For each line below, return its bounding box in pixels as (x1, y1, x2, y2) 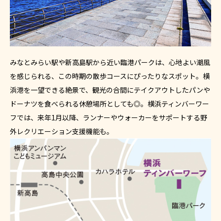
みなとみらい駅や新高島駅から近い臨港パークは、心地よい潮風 (10, 57, 210, 68)
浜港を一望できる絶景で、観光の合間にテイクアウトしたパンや (10, 85, 210, 95)
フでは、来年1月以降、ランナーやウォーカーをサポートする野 (10, 112, 207, 123)
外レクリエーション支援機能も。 (10, 126, 113, 137)
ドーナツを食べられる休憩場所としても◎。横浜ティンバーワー (10, 99, 209, 109)
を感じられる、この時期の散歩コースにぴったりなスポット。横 (10, 71, 210, 81)
